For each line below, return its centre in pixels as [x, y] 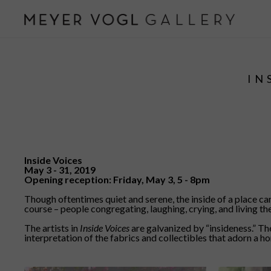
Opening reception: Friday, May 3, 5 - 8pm [118, 179]
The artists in [52, 227]
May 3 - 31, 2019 [61, 169]
